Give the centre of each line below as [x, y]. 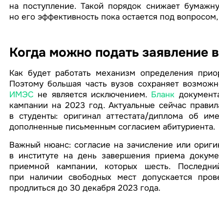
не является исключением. [92, 94]
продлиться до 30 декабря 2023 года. [85, 188]
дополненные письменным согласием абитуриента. [112, 127]
